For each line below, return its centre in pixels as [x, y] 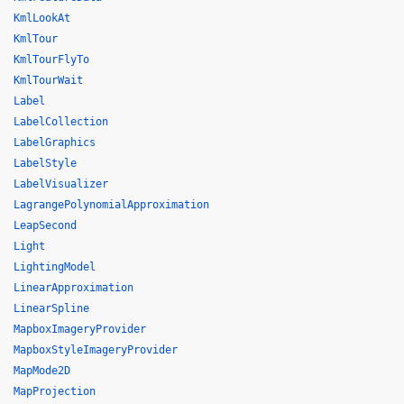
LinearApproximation [73, 288]
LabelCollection [61, 122]
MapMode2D [42, 371]
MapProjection [55, 391]
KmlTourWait [48, 80]
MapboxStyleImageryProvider [96, 350]
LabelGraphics [55, 142]
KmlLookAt [42, 18]
